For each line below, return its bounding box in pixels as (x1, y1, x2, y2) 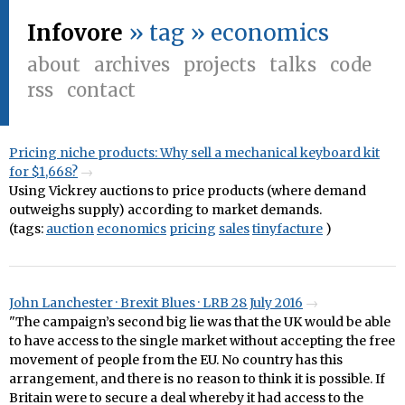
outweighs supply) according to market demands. (9, 202, 322, 218)
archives (94, 53, 170, 76)
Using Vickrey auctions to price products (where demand (9, 183, 366, 199)
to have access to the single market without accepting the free (9, 333, 395, 349)
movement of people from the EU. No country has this (9, 352, 343, 368)
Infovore (27, 19, 123, 47)
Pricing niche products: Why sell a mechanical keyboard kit (9, 145, 380, 161)
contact (67, 79, 136, 101)
